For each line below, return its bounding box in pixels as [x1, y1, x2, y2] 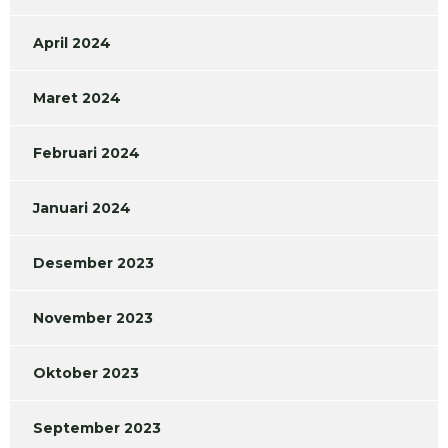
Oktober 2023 [33, 364, 139, 383]
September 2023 [33, 419, 161, 438]
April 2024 [33, 34, 111, 53]
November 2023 [33, 309, 153, 328]
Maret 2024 [33, 89, 121, 108]
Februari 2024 [33, 144, 140, 163]
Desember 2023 [33, 254, 154, 273]
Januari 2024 [33, 199, 131, 218]
